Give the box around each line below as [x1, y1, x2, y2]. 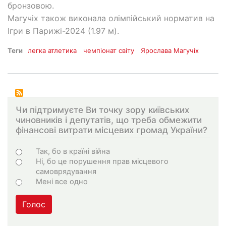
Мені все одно [36, 177, 88, 187]
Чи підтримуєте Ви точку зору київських [16, 104, 189, 115]
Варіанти [16, 143, 69, 158]
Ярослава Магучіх [141, 46, 199, 54]
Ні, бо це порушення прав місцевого [36, 157, 168, 166]
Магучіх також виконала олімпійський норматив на [8, 13, 214, 23]
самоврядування [36, 167, 96, 177]
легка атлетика [28, 46, 77, 54]
